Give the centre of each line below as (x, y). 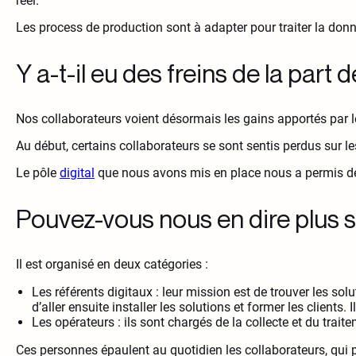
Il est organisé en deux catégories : (112, 265)
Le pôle (38, 173)
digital (77, 173)
